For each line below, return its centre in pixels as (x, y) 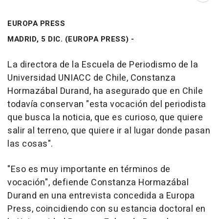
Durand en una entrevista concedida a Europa (101, 196)
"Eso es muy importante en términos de (89, 169)
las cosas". (30, 144)
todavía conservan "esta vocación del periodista (107, 104)
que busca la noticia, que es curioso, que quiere (105, 117)
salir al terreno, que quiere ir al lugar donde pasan (109, 131)
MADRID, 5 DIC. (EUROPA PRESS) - (71, 39)
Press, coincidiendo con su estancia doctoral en (107, 209)
